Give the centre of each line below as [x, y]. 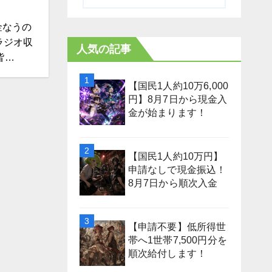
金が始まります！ [167, 112]
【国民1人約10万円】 [175, 156]
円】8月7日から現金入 [178, 99]
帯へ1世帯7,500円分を [178, 240]
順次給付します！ [167, 253]
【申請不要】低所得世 [177, 226]
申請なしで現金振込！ [177, 169]
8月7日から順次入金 [173, 183]
